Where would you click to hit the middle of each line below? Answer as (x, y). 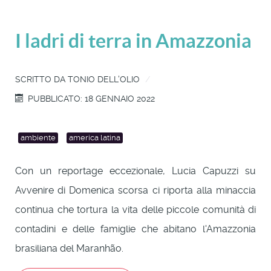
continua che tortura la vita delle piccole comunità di (135, 210)
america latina (95, 138)
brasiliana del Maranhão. (69, 249)
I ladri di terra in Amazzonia (133, 41)
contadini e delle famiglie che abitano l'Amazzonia (135, 229)
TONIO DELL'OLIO (104, 80)
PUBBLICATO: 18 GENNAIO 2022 (92, 99)
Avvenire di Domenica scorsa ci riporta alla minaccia (135, 191)
